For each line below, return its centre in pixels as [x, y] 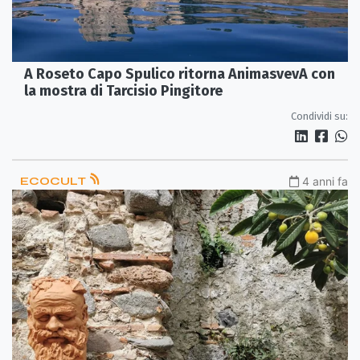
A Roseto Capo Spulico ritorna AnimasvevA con [180, 74]
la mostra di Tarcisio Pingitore [123, 91]
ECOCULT [54, 182]
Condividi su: [319, 117]
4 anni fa [325, 182]
